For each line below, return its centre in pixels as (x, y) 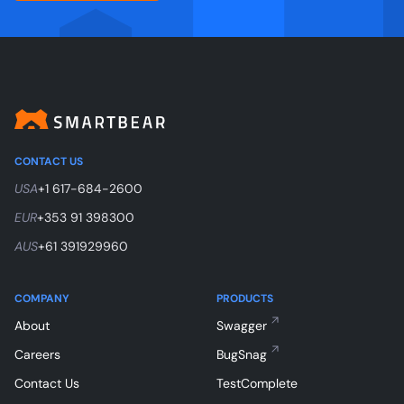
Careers (37, 354)
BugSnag (242, 354)
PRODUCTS (245, 298)
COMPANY (42, 298)
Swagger (242, 325)
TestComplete (257, 383)
